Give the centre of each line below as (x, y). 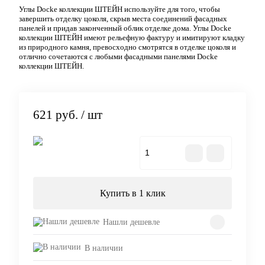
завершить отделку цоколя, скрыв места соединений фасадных (123, 19)
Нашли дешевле (131, 222)
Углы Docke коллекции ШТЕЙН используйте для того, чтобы (119, 9)
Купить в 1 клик (132, 193)
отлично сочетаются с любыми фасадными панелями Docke (118, 57)
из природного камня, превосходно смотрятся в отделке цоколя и (127, 47)
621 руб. (56, 115)
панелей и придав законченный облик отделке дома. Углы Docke (125, 28)
